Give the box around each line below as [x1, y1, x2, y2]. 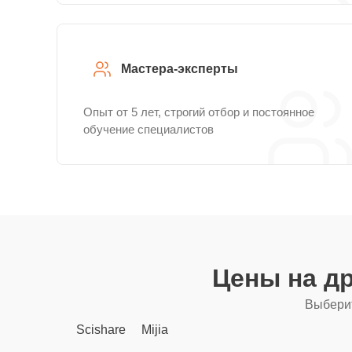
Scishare [76, 323, 126, 336]
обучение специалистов [83, 123, 214, 136]
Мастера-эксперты [121, 62, 238, 75]
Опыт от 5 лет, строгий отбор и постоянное [83, 105, 314, 119]
